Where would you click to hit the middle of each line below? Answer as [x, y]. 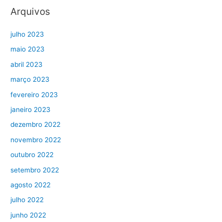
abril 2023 [27, 64]
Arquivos [30, 11]
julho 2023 [28, 34]
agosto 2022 [31, 185]
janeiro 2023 [31, 109]
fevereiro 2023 [34, 94]
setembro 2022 [35, 170]
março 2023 [30, 80]
